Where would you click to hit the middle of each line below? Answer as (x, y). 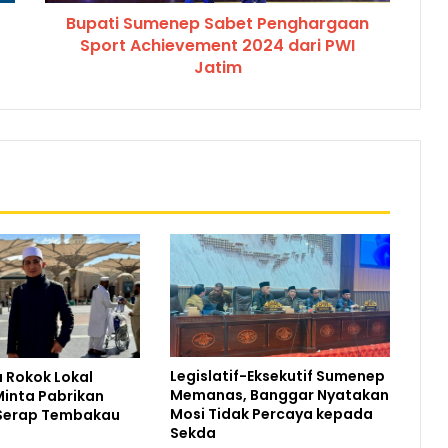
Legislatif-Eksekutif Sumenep (277, 376)
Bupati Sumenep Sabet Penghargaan (217, 23)
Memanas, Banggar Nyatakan (279, 395)
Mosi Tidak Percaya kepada (271, 414)
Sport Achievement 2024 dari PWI (217, 45)
